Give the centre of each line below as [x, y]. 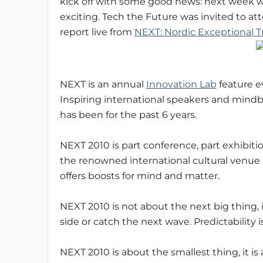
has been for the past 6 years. [128, 114]
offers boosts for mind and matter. [139, 176]
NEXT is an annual [103, 84]
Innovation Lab [181, 84]
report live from [97, 32]
